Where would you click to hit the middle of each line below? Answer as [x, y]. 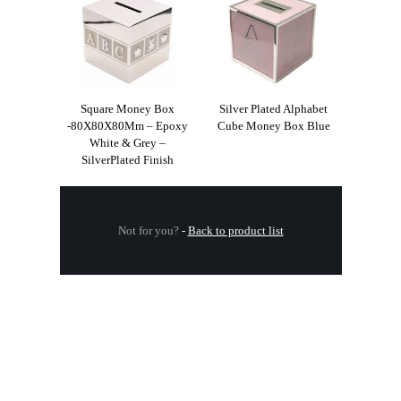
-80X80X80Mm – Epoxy [127, 126]
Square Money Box [127, 109]
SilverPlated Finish [127, 160]
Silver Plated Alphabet [274, 109]
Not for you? [148, 231]
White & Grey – [127, 143]
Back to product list [235, 231]
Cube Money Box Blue [273, 126]
